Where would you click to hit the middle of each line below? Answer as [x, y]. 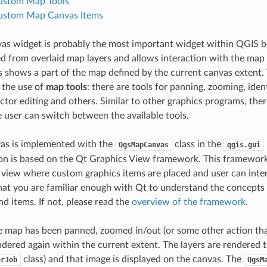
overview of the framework [188, 202]
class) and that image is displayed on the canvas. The [132, 260]
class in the [198, 145]
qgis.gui [243, 145]
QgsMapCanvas [143, 145]
